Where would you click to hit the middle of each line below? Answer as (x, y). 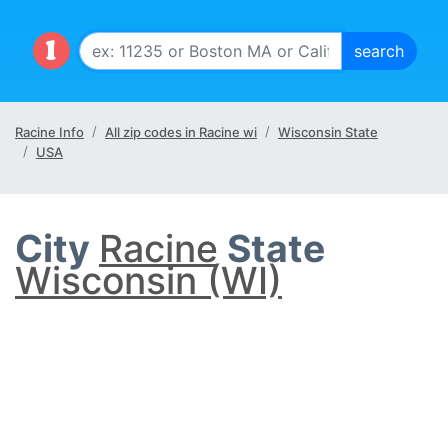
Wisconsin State (328, 132)
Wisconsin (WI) (148, 280)
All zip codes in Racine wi (181, 132)
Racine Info (49, 132)
